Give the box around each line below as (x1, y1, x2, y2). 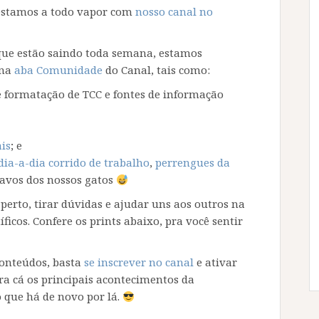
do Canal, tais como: (103, 63, 210, 78)
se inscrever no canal (84, 255, 194, 270)
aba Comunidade (14, 63, 103, 78)
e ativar (194, 255, 237, 270)
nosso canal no (135, 4, 213, 19)
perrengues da (155, 155, 230, 170)
